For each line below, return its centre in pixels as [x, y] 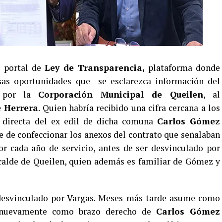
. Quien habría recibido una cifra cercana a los [129, 108]
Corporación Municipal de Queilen [121, 94]
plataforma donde [182, 68]
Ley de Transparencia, [94, 68]
